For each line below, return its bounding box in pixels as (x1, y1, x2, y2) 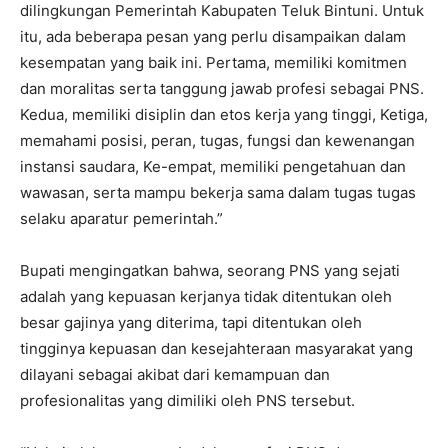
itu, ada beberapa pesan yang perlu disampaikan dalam (20, 27, 406, 47)
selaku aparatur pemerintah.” (20, 209, 223, 229)
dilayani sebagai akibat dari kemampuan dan (20, 365, 330, 385)
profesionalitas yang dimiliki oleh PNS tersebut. (20, 391, 355, 411)
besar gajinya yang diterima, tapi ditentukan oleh (20, 313, 362, 333)
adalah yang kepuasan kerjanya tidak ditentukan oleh (20, 287, 392, 307)
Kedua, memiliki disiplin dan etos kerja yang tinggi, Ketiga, (20, 105, 428, 125)
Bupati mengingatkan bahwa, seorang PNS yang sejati (20, 261, 400, 281)
